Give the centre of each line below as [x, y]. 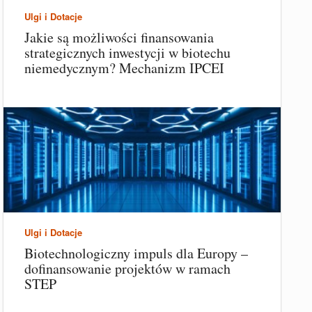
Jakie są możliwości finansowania [119, 38]
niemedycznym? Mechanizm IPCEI [124, 68]
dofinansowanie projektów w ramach [127, 269]
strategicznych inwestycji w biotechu [127, 53]
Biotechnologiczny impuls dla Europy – [136, 253]
